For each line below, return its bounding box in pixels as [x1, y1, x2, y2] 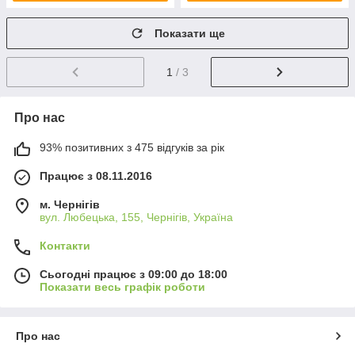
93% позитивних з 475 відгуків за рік [40, 140, 224, 154]
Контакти [40, 239, 90, 252]
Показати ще [155, 27, 225, 40]
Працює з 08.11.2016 [40, 169, 152, 182]
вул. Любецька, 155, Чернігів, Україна [40, 210, 233, 223]
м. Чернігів [40, 197, 100, 211]
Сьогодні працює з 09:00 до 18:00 [40, 267, 227, 281]
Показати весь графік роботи [40, 280, 205, 293]
